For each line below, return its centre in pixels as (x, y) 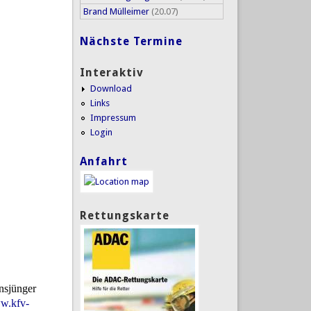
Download (111, 88)
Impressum (113, 117)
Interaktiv (111, 72)
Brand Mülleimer (116, 11)
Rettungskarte (124, 215)
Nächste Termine (131, 42)
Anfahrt (103, 162)
